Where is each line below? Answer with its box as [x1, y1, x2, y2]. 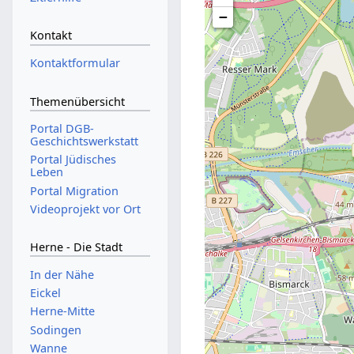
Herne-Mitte [29, 303, 95, 319]
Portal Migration [29, 183, 119, 198]
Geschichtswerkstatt [29, 134, 138, 149]
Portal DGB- [29, 121, 94, 137]
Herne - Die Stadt [29, 239, 122, 255]
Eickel [29, 285, 61, 301]
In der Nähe [29, 266, 94, 282]
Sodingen [29, 322, 81, 337]
